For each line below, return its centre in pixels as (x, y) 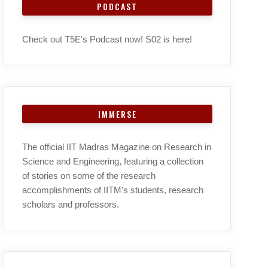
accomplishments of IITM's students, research (113, 190)
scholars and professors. (71, 204)
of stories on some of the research (89, 175)
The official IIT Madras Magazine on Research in (117, 147)
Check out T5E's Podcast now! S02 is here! (107, 39)
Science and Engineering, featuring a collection (113, 161)
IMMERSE (117, 114)
